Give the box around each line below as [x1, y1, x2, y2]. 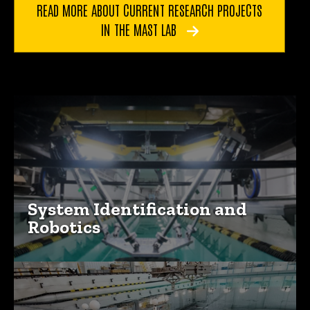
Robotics [28, 216, 100, 239]
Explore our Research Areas [13, 92, 281, 118]
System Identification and [28, 198, 247, 221]
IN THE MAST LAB [100, 20, 180, 39]
